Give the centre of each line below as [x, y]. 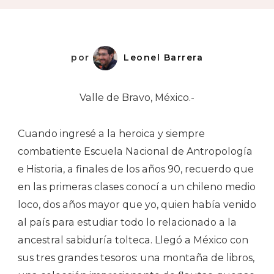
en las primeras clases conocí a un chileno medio [137, 187]
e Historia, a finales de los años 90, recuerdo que [136, 169]
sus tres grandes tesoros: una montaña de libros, [136, 257]
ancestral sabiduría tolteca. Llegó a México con [133, 240]
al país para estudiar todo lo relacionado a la [127, 222]
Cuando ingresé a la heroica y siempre [111, 133]
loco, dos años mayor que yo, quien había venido [137, 204]
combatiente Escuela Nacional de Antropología [135, 151]
